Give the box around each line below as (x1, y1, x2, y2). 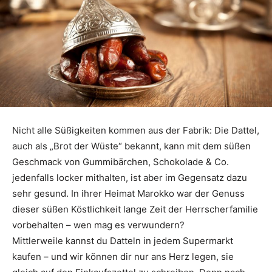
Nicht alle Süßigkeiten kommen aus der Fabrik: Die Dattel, (12, 124, 259, 137)
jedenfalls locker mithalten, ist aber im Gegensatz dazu (12, 172, 247, 184)
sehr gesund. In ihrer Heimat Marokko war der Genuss (12, 188, 245, 200)
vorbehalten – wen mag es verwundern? (12, 219, 185, 231)
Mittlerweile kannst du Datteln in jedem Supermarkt (12, 235, 233, 247)
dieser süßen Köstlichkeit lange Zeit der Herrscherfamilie (12, 203, 258, 216)
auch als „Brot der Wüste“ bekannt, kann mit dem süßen (12, 140, 251, 152)
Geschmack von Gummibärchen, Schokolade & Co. (12, 156, 229, 168)
